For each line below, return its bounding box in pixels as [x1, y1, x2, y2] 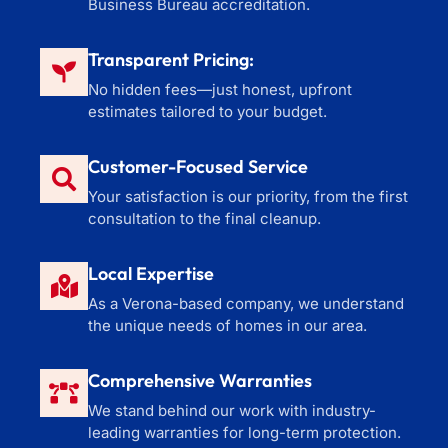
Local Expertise [88, 261, 214, 285]
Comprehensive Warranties [88, 368, 312, 392]
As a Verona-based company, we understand [88, 293, 404, 313]
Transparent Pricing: [88, 47, 254, 71]
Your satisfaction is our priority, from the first [88, 186, 408, 206]
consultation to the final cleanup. [88, 208, 321, 228]
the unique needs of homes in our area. [88, 315, 367, 335]
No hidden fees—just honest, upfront [88, 79, 352, 99]
